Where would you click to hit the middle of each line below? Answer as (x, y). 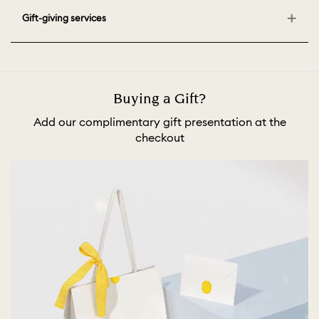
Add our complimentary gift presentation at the (159, 122)
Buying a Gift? (159, 99)
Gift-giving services (64, 18)
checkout (159, 138)
